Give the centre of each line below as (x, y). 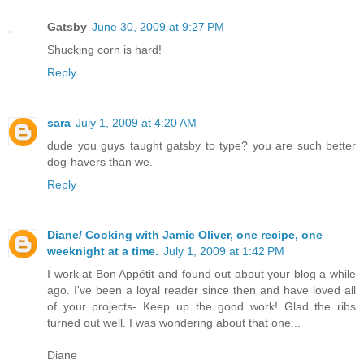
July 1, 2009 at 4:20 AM (136, 123)
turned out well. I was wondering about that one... (174, 323)
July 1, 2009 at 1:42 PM (224, 251)
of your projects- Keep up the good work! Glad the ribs (201, 307)
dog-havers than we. (100, 162)
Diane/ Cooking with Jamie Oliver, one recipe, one (185, 235)
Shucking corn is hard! (104, 50)
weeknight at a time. (103, 251)
